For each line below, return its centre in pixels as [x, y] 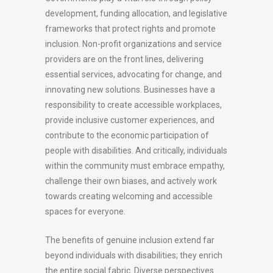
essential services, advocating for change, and [133, 74]
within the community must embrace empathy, [135, 166]
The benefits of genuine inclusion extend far [130, 240]
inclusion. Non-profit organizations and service [133, 44]
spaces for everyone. [85, 211]
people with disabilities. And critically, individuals [136, 151]
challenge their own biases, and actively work [131, 181]
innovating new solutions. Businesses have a [130, 90]
